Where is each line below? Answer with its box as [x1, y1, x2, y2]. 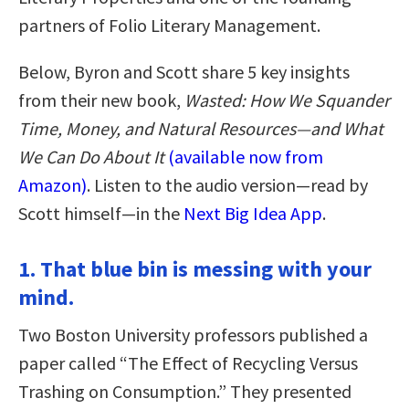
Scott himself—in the [18, 201, 184, 225]
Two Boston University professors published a [18, 322, 368, 346]
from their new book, [18, 88, 184, 111]
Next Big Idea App [184, 201, 322, 225]
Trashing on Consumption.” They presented [18, 379, 351, 403]
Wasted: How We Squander [184, 88, 390, 111]
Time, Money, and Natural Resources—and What [18, 116, 383, 140]
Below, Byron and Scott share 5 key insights [18, 59, 350, 83]
